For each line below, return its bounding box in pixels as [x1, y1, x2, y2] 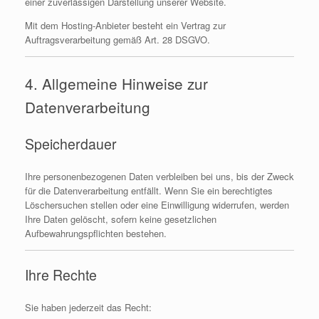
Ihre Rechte [25, 265, 97, 286]
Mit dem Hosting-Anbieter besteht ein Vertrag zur [25, 18, 226, 32]
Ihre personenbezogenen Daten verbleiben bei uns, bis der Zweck [25, 169, 294, 183]
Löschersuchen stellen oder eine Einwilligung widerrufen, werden [25, 197, 289, 211]
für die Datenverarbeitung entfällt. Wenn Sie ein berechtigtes [25, 183, 273, 197]
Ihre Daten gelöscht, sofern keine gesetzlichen [25, 211, 216, 226]
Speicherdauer [25, 134, 117, 155]
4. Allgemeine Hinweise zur [25, 72, 208, 94]
